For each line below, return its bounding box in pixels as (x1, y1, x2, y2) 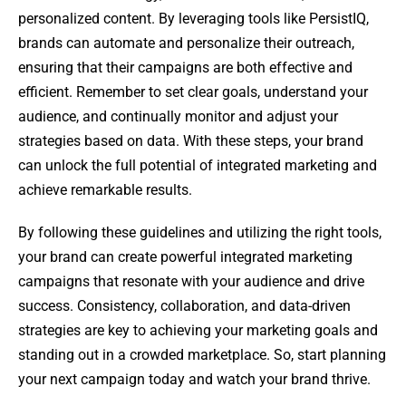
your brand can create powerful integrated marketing (18, 248, 353, 266)
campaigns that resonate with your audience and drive (18, 273, 364, 291)
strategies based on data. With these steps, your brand (18, 132, 363, 150)
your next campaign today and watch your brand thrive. (18, 371, 371, 389)
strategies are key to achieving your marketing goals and (18, 322, 378, 340)
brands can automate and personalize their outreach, (18, 34, 354, 53)
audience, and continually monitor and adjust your (18, 108, 338, 126)
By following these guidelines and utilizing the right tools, (18, 224, 382, 242)
